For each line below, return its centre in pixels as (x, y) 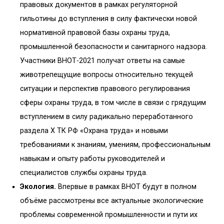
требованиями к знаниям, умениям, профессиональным (115, 145)
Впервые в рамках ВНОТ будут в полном (126, 187)
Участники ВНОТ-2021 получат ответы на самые (102, 61)
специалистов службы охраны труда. (84, 173)
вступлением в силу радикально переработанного (106, 117)
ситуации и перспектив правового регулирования (105, 89)
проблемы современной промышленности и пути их (109, 215)
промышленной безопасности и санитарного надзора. (113, 47)
